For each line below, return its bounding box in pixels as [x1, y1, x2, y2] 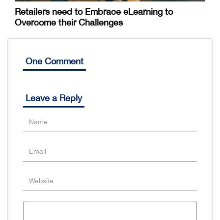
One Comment [26, 55, 83, 66]
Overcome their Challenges [15, 17, 123, 27]
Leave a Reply [26, 92, 82, 103]
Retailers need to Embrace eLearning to [15, 6, 173, 17]
